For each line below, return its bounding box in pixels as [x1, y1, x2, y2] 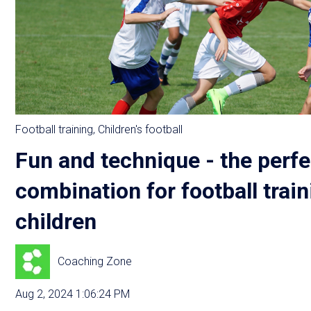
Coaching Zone [58, 255, 133, 269]
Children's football [98, 122, 183, 136]
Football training [15, 122, 93, 136]
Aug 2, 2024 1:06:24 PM [15, 287, 130, 301]
